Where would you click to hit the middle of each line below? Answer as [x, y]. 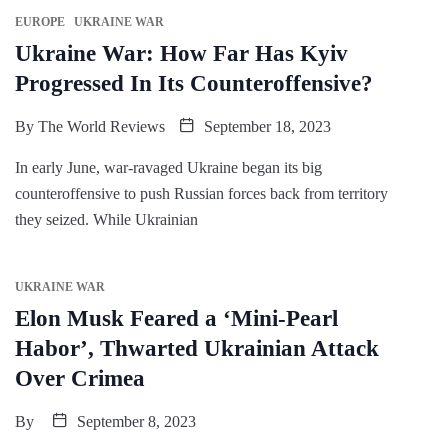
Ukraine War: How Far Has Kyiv [181, 53]
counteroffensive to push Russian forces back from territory [201, 193]
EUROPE [40, 21]
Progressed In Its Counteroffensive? [194, 83]
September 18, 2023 [265, 126]
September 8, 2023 [134, 421]
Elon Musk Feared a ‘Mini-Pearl [176, 318]
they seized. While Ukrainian [106, 219]
